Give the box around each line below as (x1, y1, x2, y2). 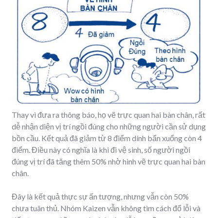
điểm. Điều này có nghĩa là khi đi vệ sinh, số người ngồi (12, 145, 190, 154)
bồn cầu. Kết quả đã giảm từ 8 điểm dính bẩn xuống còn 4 (12, 133, 202, 143)
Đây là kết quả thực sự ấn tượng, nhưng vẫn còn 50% (12, 191, 189, 201)
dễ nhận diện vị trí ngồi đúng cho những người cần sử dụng (12, 121, 206, 131)
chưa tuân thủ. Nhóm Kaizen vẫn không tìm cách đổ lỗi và (12, 203, 200, 213)
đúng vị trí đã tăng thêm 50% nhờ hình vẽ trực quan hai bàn (12, 156, 205, 166)
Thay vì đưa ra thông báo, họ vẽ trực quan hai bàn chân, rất (12, 109, 205, 119)
